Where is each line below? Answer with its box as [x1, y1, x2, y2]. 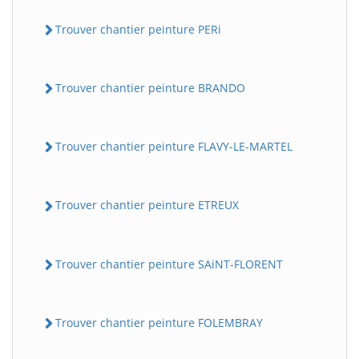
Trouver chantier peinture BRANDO [55, 79, 245, 95]
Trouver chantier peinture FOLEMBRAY [55, 314, 263, 330]
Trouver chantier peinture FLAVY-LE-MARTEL [55, 139, 292, 155]
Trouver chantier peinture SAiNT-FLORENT [55, 256, 283, 272]
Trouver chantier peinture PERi [55, 21, 221, 37]
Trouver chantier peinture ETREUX [55, 197, 239, 213]
